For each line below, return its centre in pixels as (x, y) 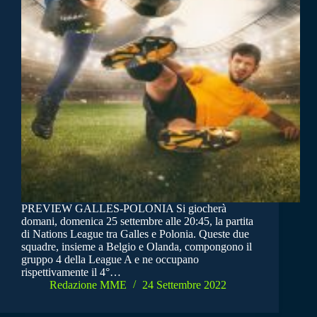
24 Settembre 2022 (184, 285)
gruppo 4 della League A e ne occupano (110, 260)
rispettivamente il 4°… (71, 272)
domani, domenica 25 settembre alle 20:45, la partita (137, 221)
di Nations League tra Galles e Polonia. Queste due (135, 234)
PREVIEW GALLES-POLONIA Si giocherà (124, 209)
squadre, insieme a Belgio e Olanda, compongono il (137, 247)
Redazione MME (88, 285)
